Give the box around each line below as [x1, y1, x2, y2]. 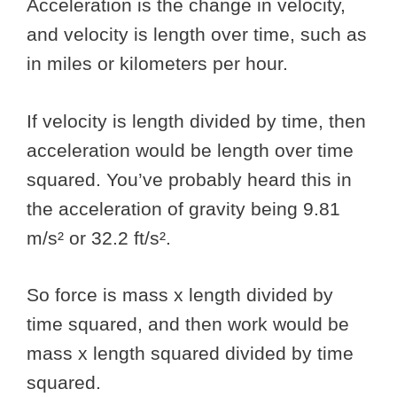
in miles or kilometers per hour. [27, 53, 293, 74]
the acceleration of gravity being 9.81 [27, 198, 340, 219]
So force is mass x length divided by [27, 284, 333, 306]
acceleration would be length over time [27, 139, 354, 160]
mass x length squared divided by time [27, 343, 354, 364]
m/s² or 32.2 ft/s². [27, 227, 171, 248]
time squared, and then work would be [27, 314, 349, 335]
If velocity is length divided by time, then [27, 110, 366, 131]
